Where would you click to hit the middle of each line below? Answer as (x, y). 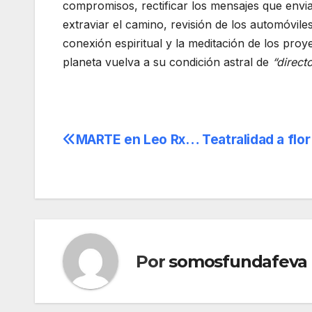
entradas (108, 203)
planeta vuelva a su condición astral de (167, 62)
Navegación (125, 146)
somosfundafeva (238, 261)
